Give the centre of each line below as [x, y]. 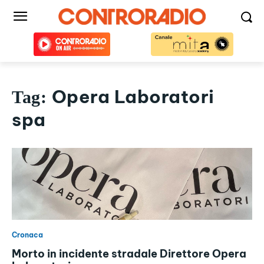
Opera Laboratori [133, 97]
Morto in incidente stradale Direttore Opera [129, 254]
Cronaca [27, 235]
